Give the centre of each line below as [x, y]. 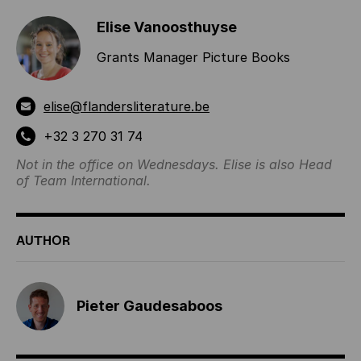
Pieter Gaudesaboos [149, 306]
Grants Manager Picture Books [193, 57]
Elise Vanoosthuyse [167, 27]
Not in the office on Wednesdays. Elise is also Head [174, 164]
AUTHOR [43, 241]
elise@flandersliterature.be [127, 106]
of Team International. [83, 180]
